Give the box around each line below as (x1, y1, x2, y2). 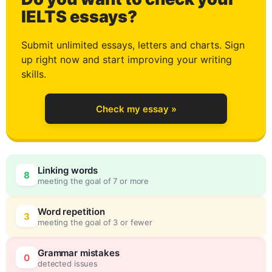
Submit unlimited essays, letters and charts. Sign (21, 39, 245, 51)
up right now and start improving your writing (21, 53, 232, 66)
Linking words (38, 164, 98, 176)
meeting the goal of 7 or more (38, 175, 149, 186)
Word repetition (38, 205, 105, 217)
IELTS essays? (21, 7, 137, 27)
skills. (21, 68, 46, 80)
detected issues (38, 258, 98, 268)
